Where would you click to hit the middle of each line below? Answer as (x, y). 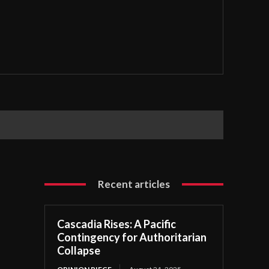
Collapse (79, 251)
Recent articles (134, 184)
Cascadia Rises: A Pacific (117, 224)
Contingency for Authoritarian (132, 237)
